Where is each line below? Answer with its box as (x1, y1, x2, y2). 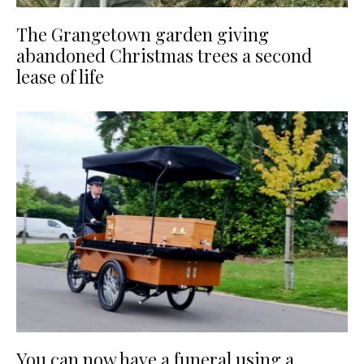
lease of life (16, 63, 104, 89)
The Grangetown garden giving (16, 21, 269, 46)
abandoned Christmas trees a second (16, 42, 312, 67)
